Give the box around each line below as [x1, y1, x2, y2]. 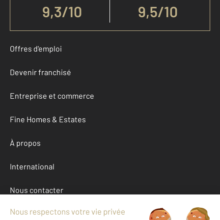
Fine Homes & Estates [10, 114, 86, 124]
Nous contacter [10, 185, 63, 194]
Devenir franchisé [10, 67, 71, 77]
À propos [10, 137, 41, 147]
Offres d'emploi [10, 43, 62, 53]
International [10, 161, 55, 171]
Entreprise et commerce [10, 90, 94, 100]
